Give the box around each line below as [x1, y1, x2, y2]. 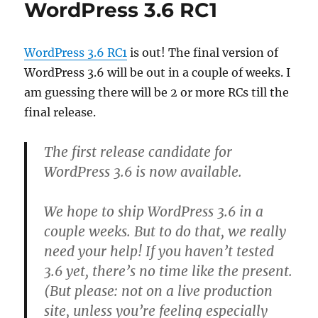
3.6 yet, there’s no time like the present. [44, 263, 293, 280]
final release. [24, 105, 97, 119]
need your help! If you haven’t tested [44, 243, 275, 260]
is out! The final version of [127, 45, 279, 60]
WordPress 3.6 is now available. [44, 163, 243, 180]
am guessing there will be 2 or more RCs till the [24, 85, 290, 99]
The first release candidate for [44, 143, 233, 160]
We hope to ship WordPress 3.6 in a [44, 203, 264, 220]
